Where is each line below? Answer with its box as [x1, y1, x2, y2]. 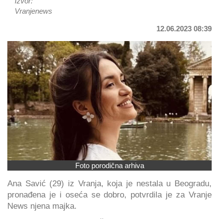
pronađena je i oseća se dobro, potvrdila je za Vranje [7, 190, 212, 199]
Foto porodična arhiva [75, 161, 144, 170]
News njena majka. [7, 201, 77, 210]
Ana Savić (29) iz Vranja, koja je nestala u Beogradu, [7, 178, 212, 188]
